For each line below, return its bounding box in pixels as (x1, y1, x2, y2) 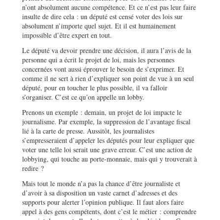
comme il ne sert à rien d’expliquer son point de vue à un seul (22, 73, 194, 83)
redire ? (22, 163, 44, 173)
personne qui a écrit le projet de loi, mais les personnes (22, 55, 174, 64)
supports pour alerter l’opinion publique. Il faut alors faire (22, 197, 184, 207)
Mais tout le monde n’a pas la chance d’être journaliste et (22, 178, 180, 188)
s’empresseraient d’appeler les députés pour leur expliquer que (22, 135, 194, 145)
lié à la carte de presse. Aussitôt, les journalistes (22, 126, 154, 136)
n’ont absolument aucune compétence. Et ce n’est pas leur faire (22, 2, 196, 12)
